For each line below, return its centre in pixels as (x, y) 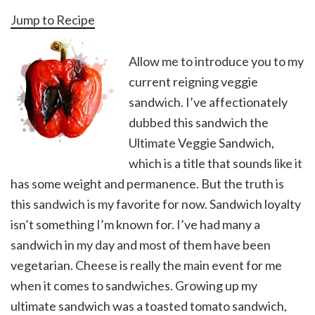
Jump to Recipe (53, 20)
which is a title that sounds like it (216, 163)
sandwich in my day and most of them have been (141, 245)
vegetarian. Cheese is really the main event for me (146, 265)
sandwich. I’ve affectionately (208, 102)
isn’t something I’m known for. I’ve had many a (135, 225)
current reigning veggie (193, 82)
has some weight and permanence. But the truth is (147, 184)
